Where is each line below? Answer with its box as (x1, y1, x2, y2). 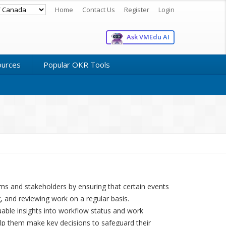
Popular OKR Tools (43, 60, 110, 70)
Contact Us (82, 5, 115, 14)
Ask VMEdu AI (127, 32, 169, 41)
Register (124, 5, 149, 14)
